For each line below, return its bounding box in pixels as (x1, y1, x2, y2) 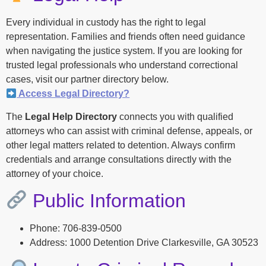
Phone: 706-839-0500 (30, 223, 122, 234)
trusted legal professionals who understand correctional (6, 60, 238, 71)
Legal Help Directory (25, 111, 117, 122)
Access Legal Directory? (17, 88, 130, 99)
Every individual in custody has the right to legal (6, 17, 206, 28)
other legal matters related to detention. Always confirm (6, 140, 235, 150)
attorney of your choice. (6, 168, 103, 179)
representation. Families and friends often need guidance (6, 31, 245, 42)
